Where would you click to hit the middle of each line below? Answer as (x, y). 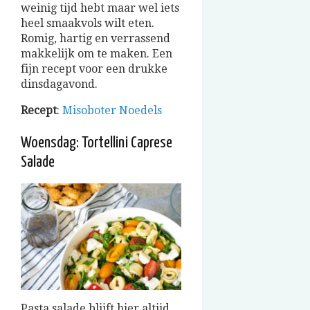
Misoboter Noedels (112, 110)
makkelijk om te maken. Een (97, 53)
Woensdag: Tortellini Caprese (97, 143)
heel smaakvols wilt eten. (88, 23)
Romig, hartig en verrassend (95, 38)
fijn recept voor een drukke (94, 69)
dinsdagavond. (59, 84)
